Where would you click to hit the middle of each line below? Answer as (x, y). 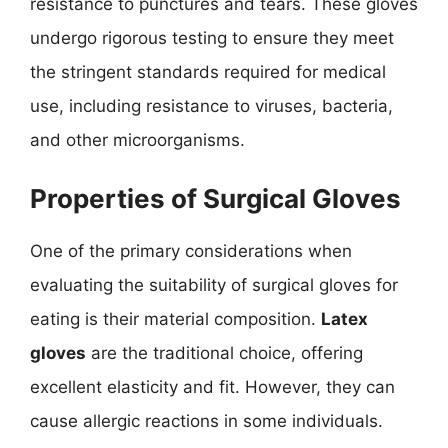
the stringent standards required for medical (208, 72)
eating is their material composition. (175, 318)
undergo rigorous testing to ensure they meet (212, 38)
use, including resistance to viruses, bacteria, (211, 106)
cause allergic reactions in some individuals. (206, 420)
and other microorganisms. (137, 140)
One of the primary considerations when (191, 250)
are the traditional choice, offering (224, 352)
